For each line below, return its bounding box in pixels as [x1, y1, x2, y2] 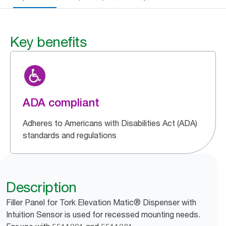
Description [6, 179, 77, 196]
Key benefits [10, 33, 86, 50]
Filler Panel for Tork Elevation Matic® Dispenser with [6, 197, 196, 207]
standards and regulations [23, 130, 117, 140]
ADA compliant [23, 96, 99, 109]
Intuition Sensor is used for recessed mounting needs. [6, 209, 200, 219]
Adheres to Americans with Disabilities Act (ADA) [23, 118, 197, 128]
